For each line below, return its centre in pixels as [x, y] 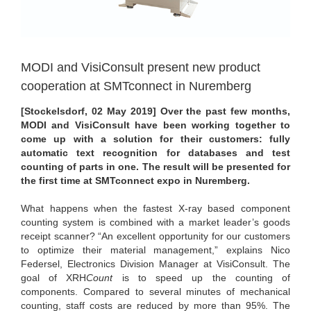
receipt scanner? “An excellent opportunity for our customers [155, 236]
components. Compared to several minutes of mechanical [155, 291]
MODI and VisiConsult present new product [141, 67]
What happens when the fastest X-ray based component [155, 208]
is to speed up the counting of [202, 277]
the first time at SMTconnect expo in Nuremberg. [135, 180]
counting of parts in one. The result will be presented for [155, 166]
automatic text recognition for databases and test [155, 152]
